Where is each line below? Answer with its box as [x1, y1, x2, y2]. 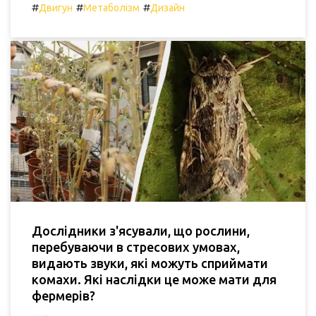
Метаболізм [83, 2, 140, 14]
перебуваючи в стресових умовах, [32, 240, 240, 255]
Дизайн [150, 2, 185, 14]
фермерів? [32, 288, 95, 303]
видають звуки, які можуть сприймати [32, 256, 268, 271]
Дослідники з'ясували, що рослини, [32, 224, 250, 238]
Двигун [39, 2, 73, 14]
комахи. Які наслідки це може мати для [32, 272, 276, 287]
